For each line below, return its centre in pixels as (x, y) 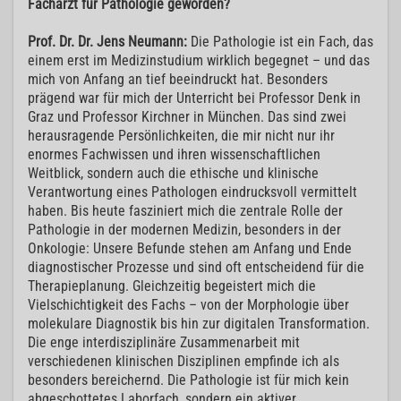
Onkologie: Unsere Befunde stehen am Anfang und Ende (190, 249)
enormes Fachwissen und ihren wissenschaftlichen (174, 155)
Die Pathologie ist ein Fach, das (280, 42)
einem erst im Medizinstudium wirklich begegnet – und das (199, 61)
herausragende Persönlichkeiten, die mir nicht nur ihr (181, 136)
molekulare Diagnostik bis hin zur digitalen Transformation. (199, 324)
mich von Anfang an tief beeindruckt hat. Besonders (178, 80)
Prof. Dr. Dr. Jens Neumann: (107, 42)
